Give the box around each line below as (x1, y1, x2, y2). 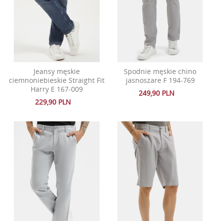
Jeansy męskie (33, 67, 80, 76)
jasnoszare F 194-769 (125, 75, 195, 85)
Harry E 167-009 (30, 84, 83, 94)
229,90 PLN (35, 97, 72, 107)
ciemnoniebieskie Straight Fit (8, 75, 105, 85)
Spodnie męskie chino (124, 67, 197, 76)
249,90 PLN (139, 88, 175, 98)
